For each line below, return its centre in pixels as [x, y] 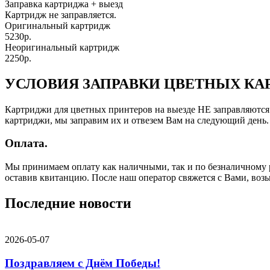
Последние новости [68, 203]
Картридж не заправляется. [61, 14]
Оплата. [26, 143]
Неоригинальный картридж [62, 47]
